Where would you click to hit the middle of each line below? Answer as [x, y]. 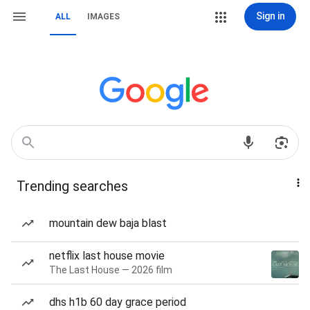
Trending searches [72, 186]
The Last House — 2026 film [111, 270]
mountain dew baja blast [108, 223]
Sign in [270, 16]
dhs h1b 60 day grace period [118, 302]
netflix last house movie [107, 256]
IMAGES [103, 17]
